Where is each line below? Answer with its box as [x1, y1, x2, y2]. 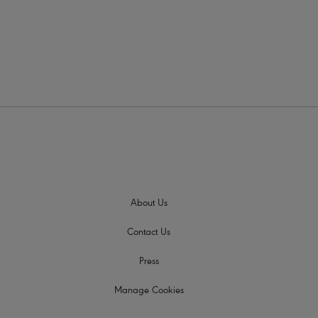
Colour [65, 38, 92, 49]
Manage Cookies [114, 286, 184, 297]
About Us [130, 199, 168, 209]
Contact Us [127, 228, 170, 238]
